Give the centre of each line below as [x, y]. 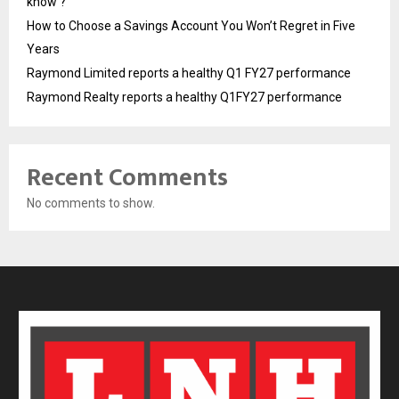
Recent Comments [127, 177]
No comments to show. [91, 203]
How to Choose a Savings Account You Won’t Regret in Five [191, 25]
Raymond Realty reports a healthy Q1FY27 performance [184, 97]
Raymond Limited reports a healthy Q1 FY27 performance [189, 73]
